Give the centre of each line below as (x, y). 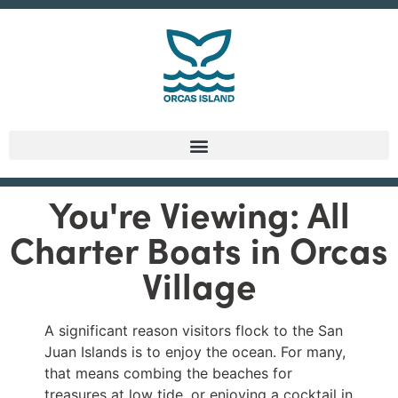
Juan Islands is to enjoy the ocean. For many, (195, 352)
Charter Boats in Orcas (199, 249)
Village (199, 284)
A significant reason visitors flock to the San (194, 331)
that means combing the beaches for (168, 374)
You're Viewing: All (199, 213)
